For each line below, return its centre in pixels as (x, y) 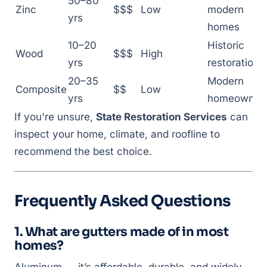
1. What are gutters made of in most (122, 232)
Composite (41, 89)
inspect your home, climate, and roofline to (117, 134)
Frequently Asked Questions (122, 201)
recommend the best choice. (83, 151)
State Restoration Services (162, 117)
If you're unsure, (55, 117)
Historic (226, 45)
